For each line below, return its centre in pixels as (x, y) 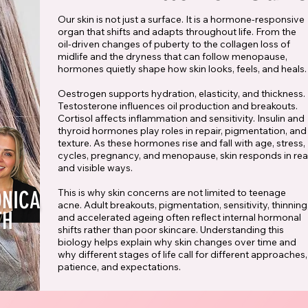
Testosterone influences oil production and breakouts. (178, 106)
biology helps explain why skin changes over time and (177, 242)
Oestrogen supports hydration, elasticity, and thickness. (181, 94)
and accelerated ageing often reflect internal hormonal (179, 218)
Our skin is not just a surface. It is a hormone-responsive (181, 20)
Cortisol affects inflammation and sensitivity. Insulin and (181, 119)
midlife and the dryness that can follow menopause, (173, 57)
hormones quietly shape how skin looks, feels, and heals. (182, 69)
